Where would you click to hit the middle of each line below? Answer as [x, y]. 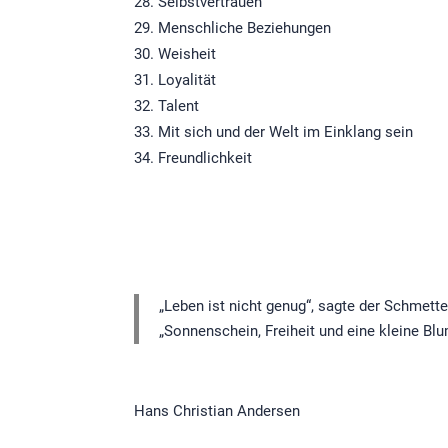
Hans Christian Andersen [217, 411]
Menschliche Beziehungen [245, 28]
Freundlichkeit [205, 158]
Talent [179, 106]
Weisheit [187, 54]
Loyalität [187, 80]
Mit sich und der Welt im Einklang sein [286, 132]
